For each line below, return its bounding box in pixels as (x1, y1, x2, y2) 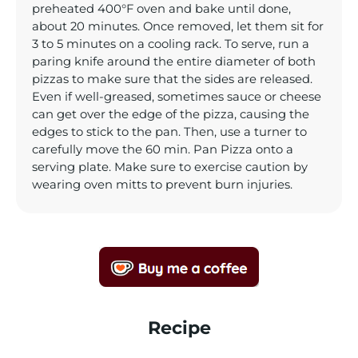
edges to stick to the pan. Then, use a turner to (32, 125, 307, 140)
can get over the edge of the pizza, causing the (32, 107, 309, 122)
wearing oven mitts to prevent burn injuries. (32, 177, 292, 193)
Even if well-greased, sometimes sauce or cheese (32, 89, 321, 105)
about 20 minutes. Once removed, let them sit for (32, 19, 324, 34)
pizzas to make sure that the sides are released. (32, 72, 312, 87)
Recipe (147, 316, 211, 340)
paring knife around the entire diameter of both (32, 54, 316, 70)
